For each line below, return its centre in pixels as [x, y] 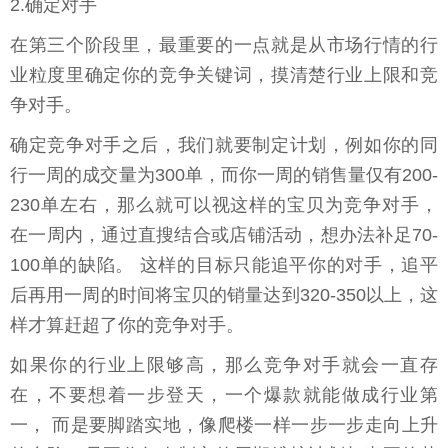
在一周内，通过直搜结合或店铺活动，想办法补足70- [224, 235]
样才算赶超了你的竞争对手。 [127, 325]
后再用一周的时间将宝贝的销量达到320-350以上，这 [224, 295]
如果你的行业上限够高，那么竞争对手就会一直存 [224, 365]
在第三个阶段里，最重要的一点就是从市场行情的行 [224, 45]
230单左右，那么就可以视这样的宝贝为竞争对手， [224, 205]
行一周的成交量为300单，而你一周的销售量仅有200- [224, 175]
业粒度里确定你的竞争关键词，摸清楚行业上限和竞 [224, 75]
